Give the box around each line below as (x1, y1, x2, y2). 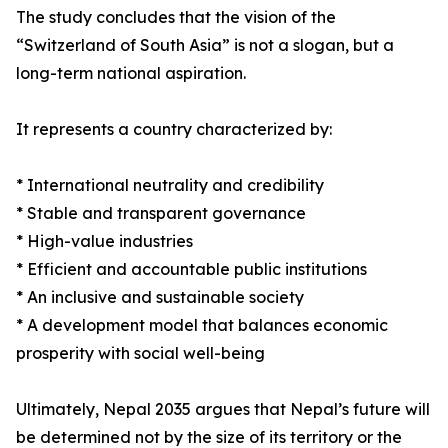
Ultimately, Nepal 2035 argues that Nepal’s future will (16, 399, 430, 420)
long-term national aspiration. (16, 63, 246, 84)
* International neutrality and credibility (16, 175, 324, 196)
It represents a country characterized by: (16, 119, 332, 140)
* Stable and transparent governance (16, 203, 306, 224)
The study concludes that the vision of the (16, 7, 336, 28)
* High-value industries (16, 231, 193, 252)
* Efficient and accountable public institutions (16, 259, 367, 280)
